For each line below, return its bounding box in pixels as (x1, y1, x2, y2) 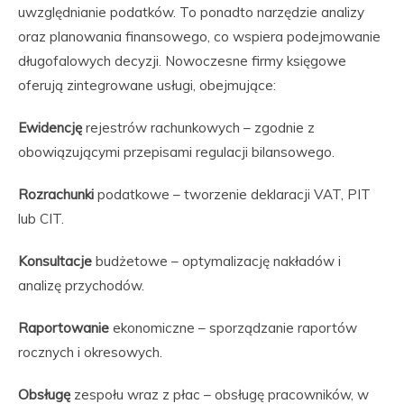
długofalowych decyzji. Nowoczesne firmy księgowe (18, 52, 346, 69)
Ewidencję (18, 119, 82, 136)
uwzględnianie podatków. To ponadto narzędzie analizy (18, 4, 364, 21)
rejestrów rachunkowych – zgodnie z (82, 119, 315, 136)
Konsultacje (18, 252, 92, 270)
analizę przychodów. (18, 277, 144, 294)
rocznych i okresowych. (18, 344, 162, 361)
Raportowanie (18, 319, 109, 336)
